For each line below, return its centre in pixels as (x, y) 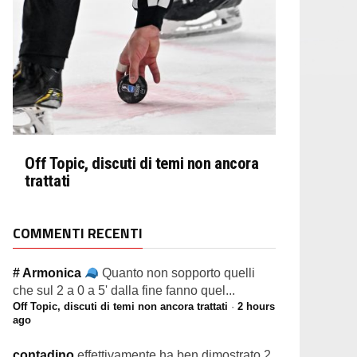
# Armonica (49, 273)
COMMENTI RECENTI (78, 233)
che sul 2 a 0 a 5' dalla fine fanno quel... (124, 290)
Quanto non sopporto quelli (179, 273)
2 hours (256, 306)
